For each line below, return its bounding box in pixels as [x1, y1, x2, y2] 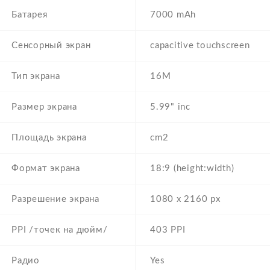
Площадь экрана [11, 133, 87, 143]
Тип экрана [11, 72, 60, 81]
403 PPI [150, 225, 186, 235]
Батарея [11, 10, 48, 20]
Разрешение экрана [11, 195, 99, 204]
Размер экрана [11, 102, 77, 112]
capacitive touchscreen [150, 41, 250, 51]
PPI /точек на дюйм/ [11, 225, 108, 235]
